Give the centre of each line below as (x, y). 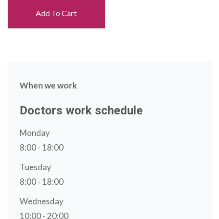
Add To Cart (56, 13)
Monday (35, 132)
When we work (48, 85)
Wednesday (42, 201)
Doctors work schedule (81, 110)
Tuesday (35, 167)
